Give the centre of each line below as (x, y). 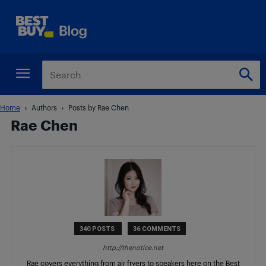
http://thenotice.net (133, 247)
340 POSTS (98, 229)
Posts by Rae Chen (99, 107)
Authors (44, 107)
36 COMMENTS (157, 229)
